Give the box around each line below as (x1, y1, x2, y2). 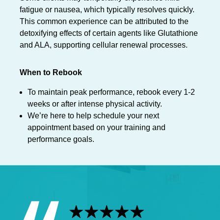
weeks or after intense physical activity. (27, 99, 162, 108)
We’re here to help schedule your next (27, 111, 159, 120)
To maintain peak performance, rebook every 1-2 (27, 87, 195, 96)
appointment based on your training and (27, 123, 165, 132)
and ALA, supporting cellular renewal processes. (20, 40, 188, 49)
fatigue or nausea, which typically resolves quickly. (20, 5, 194, 14)
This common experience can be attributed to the (20, 17, 189, 26)
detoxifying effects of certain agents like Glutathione (20, 28, 198, 37)
